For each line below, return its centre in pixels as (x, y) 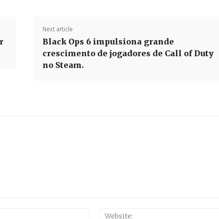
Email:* (100, 213)
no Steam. (63, 65)
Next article (57, 29)
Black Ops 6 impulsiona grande (108, 41)
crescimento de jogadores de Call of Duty (128, 53)
